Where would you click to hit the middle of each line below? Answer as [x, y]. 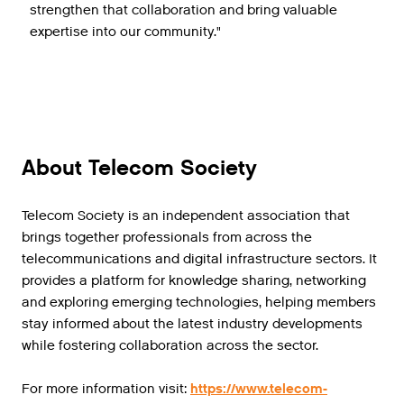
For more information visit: [106, 389]
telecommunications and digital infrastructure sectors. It [199, 259]
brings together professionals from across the [167, 238]
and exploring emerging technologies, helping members [199, 303]
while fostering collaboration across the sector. [170, 346]
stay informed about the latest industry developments [192, 324]
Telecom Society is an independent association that [186, 216]
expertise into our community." [125, 32]
